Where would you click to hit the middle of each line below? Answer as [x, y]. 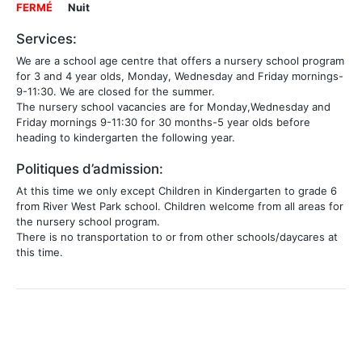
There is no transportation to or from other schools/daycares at [177, 237]
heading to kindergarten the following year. [126, 137]
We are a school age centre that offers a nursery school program [180, 61]
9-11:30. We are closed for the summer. [116, 91]
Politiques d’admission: [90, 169]
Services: [46, 39]
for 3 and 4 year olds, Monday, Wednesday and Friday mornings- [180, 76]
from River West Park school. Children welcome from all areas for [180, 206]
